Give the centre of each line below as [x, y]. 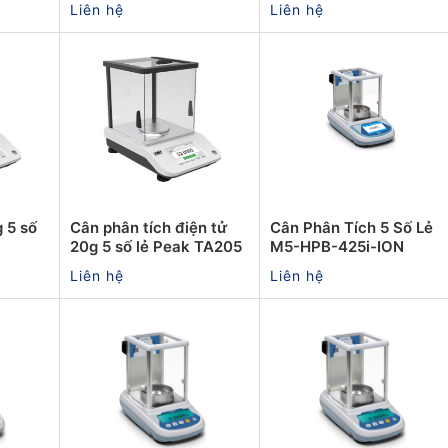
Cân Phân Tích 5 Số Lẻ [351, 227]
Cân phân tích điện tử [148, 227]
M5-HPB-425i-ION [337, 246]
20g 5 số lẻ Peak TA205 [156, 246]
